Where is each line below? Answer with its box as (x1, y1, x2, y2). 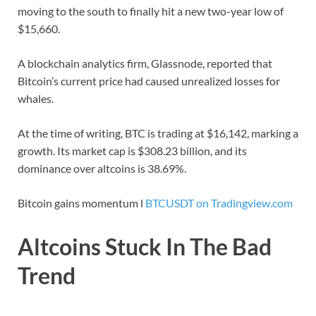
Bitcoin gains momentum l (18, 195, 145, 209)
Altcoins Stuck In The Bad (18, 232, 272, 260)
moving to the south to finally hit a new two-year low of (18, 4, 284, 18)
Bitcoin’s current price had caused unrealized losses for (18, 73, 280, 87)
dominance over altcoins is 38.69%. (18, 161, 186, 175)
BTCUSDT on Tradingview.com (145, 195, 293, 209)
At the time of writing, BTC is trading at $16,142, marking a (18, 126, 298, 140)
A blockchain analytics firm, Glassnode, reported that (18, 56, 272, 70)
